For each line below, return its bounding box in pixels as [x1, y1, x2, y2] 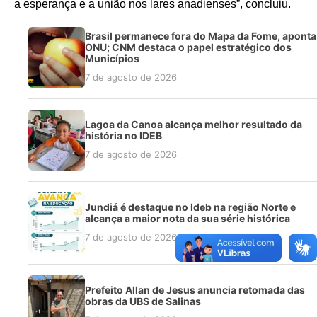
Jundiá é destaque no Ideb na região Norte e [85, 200, 296, 213]
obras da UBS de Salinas [85, 294, 201, 307]
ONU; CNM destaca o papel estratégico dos [85, 40, 292, 53]
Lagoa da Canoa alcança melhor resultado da [85, 117, 302, 130]
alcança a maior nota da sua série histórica [85, 212, 290, 224]
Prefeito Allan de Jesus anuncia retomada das [85, 283, 305, 296]
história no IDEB [85, 129, 162, 142]
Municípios [85, 52, 139, 64]
